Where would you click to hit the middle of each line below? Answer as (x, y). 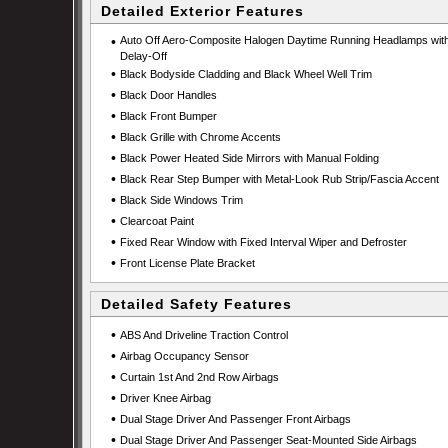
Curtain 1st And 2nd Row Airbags (199, 377)
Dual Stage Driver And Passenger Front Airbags (235, 419)
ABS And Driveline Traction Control (203, 335)
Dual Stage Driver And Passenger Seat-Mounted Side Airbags (268, 440)
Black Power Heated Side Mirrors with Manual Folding (249, 158)
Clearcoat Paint (156, 221)
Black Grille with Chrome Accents (200, 137)
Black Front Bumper (168, 116)
